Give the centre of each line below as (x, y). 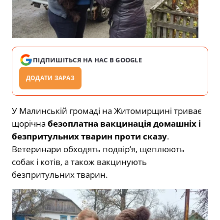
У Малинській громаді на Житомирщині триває (107, 110)
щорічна (30, 123)
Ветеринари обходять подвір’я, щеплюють (98, 149)
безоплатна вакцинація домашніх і (124, 123)
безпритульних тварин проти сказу (89, 136)
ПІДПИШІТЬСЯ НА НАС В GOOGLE (88, 60)
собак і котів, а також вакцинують (79, 162)
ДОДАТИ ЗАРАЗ (50, 78)
